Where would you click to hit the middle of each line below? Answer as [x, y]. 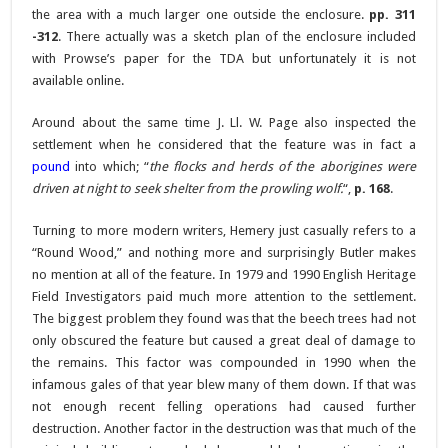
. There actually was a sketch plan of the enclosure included [237, 36]
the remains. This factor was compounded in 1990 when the [224, 362]
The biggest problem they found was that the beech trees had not [224, 318]
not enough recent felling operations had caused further [224, 406]
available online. [78, 80]
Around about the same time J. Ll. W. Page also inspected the [224, 122]
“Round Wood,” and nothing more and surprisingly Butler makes [224, 252]
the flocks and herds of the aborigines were [282, 166]
